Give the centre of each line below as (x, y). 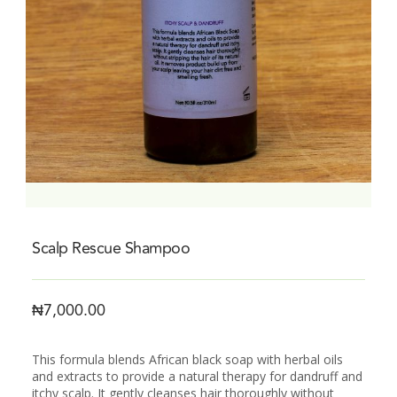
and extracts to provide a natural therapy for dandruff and (197, 377)
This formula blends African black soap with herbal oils (187, 360)
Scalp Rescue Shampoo (111, 248)
